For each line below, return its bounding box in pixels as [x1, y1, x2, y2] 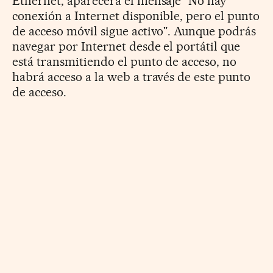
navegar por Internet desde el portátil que [12, 39, 241, 54]
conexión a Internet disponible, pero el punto [12, 9, 260, 24]
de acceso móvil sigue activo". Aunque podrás [12, 24, 257, 39]
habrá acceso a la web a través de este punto [12, 69, 251, 85]
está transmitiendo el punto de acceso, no [12, 54, 237, 69]
